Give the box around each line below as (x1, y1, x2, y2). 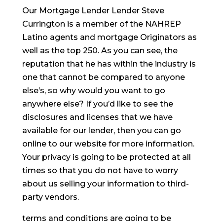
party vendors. (22, 192, 79, 202)
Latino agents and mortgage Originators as (22, 33, 197, 42)
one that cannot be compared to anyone (22, 73, 185, 82)
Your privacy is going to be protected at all (22, 152, 191, 162)
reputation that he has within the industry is (22, 59, 196, 69)
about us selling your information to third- (22, 179, 189, 188)
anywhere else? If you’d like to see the (22, 99, 173, 109)
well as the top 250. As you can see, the (22, 46, 178, 55)
